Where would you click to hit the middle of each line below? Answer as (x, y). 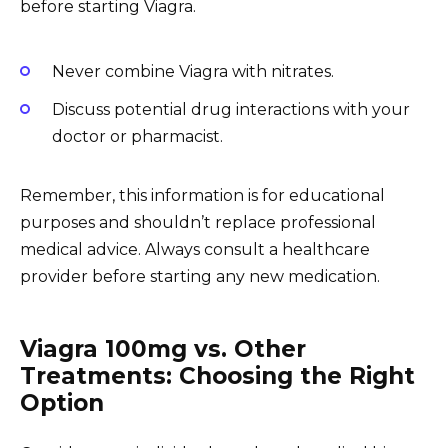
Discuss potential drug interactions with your (231, 110)
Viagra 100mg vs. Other (163, 349)
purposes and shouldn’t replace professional (198, 223)
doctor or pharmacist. (137, 137)
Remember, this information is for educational (202, 196)
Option (62, 403)
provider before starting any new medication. (200, 277)
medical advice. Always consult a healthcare (195, 250)
